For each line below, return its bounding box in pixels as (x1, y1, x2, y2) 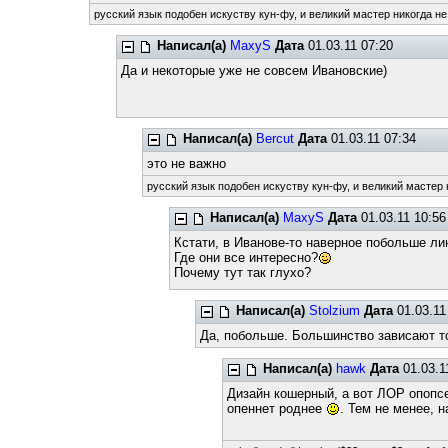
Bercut (256, 131, 295, 146)
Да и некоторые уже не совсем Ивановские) (120, 63, 387, 78)
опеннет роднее (226, 401, 326, 416)
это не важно (147, 156, 227, 171)
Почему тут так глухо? (173, 265, 311, 280)
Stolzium (309, 303, 361, 318)
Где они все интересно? (173, 250, 318, 265)
